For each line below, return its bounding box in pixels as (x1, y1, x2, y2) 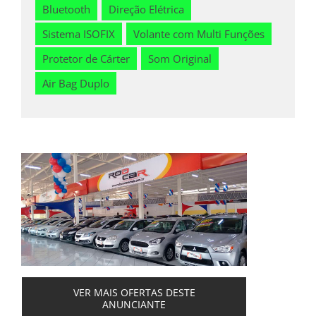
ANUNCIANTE (102, 298, 166, 312)
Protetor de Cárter (42, 51, 130, 66)
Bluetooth (42, 2, 90, 17)
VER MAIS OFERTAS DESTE (73, 286, 195, 300)
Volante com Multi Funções (133, 27, 265, 42)
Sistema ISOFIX (42, 27, 115, 42)
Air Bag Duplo (42, 76, 109, 91)
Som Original (148, 51, 212, 66)
